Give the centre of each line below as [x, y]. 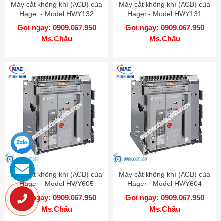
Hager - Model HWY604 [165, 184]
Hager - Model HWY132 [56, 14]
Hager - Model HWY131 [165, 14]
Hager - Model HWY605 [56, 184]
